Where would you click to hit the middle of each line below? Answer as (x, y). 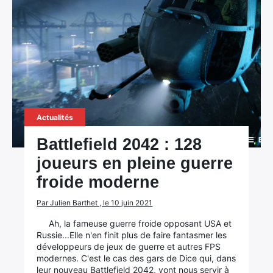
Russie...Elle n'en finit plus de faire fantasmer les (132, 235)
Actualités (55, 117)
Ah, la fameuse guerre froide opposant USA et (140, 223)
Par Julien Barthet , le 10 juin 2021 (95, 203)
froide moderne (98, 182)
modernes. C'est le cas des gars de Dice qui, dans (136, 258)
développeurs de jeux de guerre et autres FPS (129, 246)
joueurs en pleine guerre (135, 163)
